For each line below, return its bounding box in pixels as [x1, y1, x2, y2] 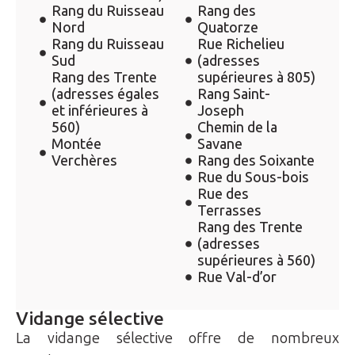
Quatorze [197, 18, 258, 36]
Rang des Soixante [197, 151, 315, 170]
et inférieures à [52, 101, 148, 120]
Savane [197, 135, 242, 153]
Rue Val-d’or [197, 268, 277, 286]
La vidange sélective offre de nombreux [16, 329, 339, 347]
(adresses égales [52, 85, 159, 103]
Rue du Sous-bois [197, 168, 309, 186]
